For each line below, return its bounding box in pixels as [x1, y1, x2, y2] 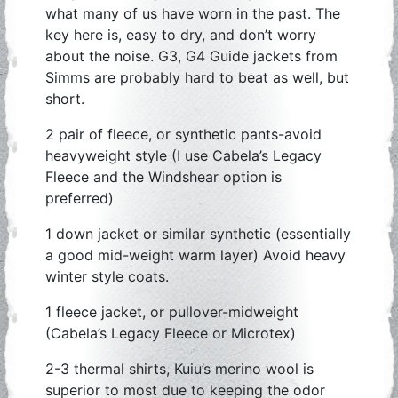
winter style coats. [45, 267, 169, 285]
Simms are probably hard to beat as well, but [45, 68, 349, 86]
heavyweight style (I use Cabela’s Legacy [45, 147, 322, 164]
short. [45, 90, 84, 107]
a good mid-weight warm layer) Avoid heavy [45, 246, 346, 264]
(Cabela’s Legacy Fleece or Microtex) [45, 324, 296, 342]
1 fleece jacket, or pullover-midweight [45, 303, 298, 321]
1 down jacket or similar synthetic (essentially [45, 225, 351, 243]
